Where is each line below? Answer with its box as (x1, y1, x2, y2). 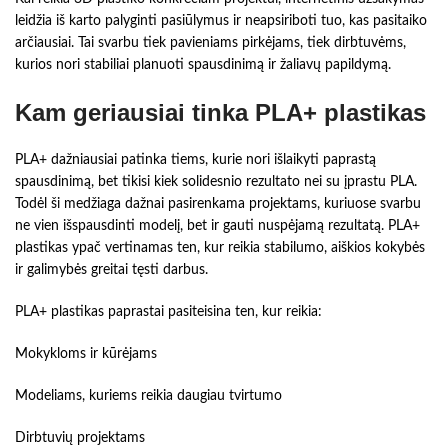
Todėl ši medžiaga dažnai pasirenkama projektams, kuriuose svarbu (15, 197, 421, 212)
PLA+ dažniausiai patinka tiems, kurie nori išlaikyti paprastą (15, 153, 376, 168)
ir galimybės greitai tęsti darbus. (15, 263, 208, 278)
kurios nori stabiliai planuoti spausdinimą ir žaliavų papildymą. (15, 58, 391, 73)
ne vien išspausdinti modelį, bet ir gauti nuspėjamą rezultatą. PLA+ (15, 219, 420, 234)
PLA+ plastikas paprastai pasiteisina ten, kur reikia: (15, 305, 322, 320)
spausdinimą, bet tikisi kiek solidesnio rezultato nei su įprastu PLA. (15, 175, 417, 190)
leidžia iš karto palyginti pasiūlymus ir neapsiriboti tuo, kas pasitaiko (15, 14, 427, 29)
